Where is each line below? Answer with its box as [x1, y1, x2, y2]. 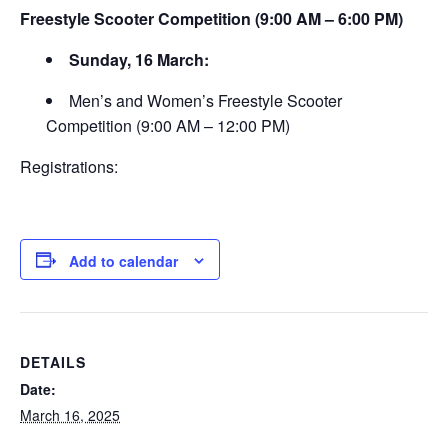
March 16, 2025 [20, 404, 120, 425]
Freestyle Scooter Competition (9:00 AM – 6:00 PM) [20, 7, 403, 30]
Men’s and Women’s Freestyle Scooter [69, 89, 343, 112]
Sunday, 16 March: [69, 48, 210, 71]
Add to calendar [69, 251, 178, 272]
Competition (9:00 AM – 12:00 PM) [46, 114, 291, 137]
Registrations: [20, 155, 118, 178]
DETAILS [20, 351, 86, 372]
